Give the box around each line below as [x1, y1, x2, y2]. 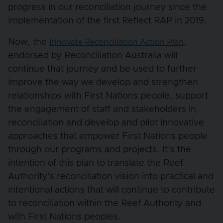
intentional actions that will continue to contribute [8, 185, 215, 195]
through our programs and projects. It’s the [8, 145, 191, 154]
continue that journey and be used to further [8, 64, 197, 74]
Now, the [8, 37, 49, 47]
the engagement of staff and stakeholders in [8, 105, 196, 114]
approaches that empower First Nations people [8, 131, 208, 141]
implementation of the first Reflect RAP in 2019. [8, 16, 207, 25]
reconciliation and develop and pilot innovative [8, 118, 204, 127]
